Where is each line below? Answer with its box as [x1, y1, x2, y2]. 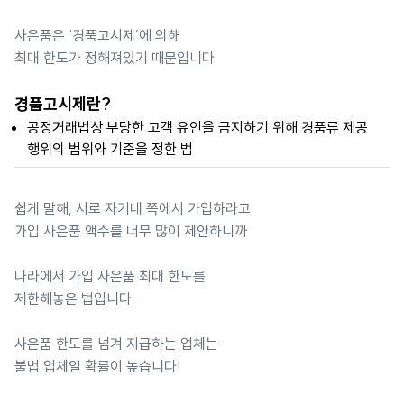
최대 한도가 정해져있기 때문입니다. [14, 49, 218, 67]
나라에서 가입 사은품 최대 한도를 [14, 267, 206, 285]
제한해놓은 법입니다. [14, 289, 135, 308]
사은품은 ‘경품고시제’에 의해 [14, 26, 180, 44]
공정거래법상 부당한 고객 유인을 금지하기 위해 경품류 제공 [26, 118, 368, 136]
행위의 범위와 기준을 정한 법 [26, 140, 193, 158]
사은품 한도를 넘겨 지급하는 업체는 [14, 335, 218, 353]
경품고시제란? [14, 94, 111, 115]
